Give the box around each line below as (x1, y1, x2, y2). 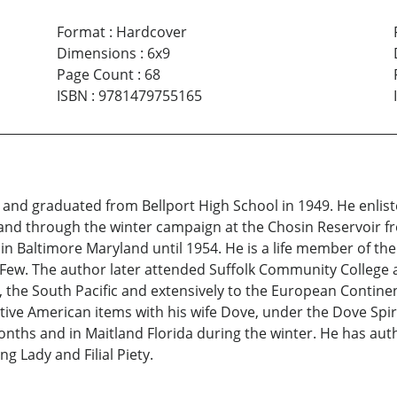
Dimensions (56, 43, 136, 64)
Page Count (56, 65, 134, 85)
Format (56, 22, 105, 43)
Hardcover (115, 22, 187, 43)
